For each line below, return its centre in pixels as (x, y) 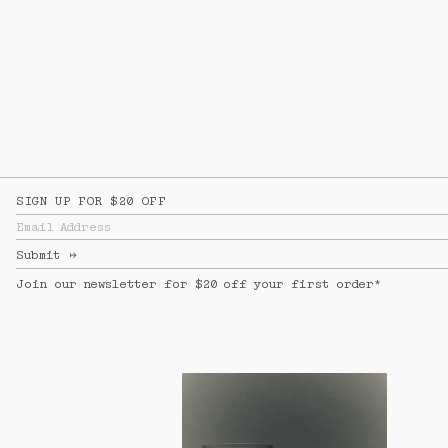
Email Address (63, 227)
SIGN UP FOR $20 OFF (91, 201)
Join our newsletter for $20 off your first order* (199, 284)
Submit (38, 255)
